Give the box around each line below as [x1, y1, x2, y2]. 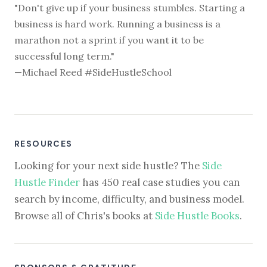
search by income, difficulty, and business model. [14, 192, 244, 206]
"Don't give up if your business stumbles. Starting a [14, 2, 245, 14]
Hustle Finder [14, 175, 80, 189]
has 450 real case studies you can [80, 175, 240, 189]
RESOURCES [14, 138, 73, 150]
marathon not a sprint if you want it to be [14, 34, 204, 46]
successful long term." [14, 50, 114, 63]
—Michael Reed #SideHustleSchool [14, 66, 172, 79]
